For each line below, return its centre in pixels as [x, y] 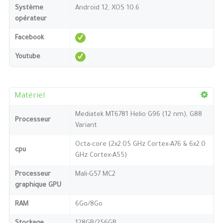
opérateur [31, 19]
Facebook [29, 38]
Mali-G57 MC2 [95, 174]
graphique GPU [38, 185]
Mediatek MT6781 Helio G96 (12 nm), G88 [138, 114]
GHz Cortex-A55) [101, 155]
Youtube [27, 57]
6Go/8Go [89, 204]
